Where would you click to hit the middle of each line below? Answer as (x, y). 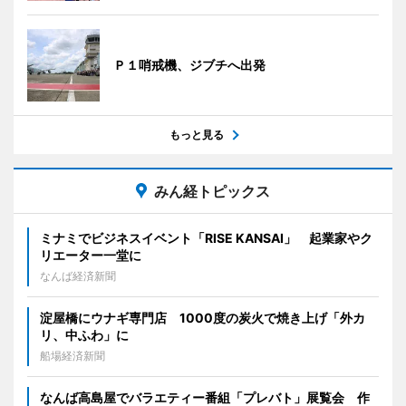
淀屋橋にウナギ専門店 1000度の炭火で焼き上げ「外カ (203, 317)
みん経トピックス (212, 191)
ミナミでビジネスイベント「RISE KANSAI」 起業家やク (206, 237)
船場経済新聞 (72, 355)
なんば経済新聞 (78, 275)
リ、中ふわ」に (84, 334)
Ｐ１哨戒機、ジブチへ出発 (189, 64)
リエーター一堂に (91, 255)
